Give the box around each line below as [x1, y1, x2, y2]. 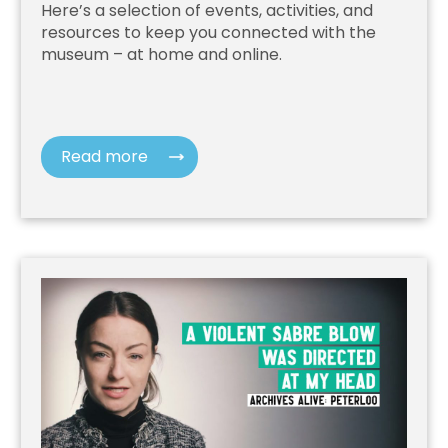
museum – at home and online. [41, 43, 283, 67]
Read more [61, 145, 149, 169]
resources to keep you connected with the [41, 21, 377, 45]
